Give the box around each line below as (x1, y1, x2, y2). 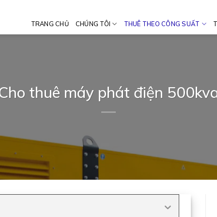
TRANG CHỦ (31, 20, 69, 28)
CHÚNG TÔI (75, 20, 111, 28)
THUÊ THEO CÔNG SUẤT (124, 20, 200, 28)
